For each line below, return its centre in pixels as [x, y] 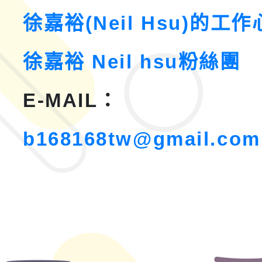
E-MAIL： [71, 100]
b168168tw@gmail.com [142, 139]
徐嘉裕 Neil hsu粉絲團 [132, 61]
